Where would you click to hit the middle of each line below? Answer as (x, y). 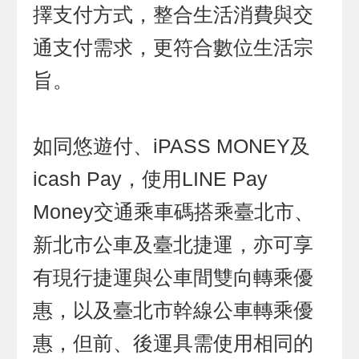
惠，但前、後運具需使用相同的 (173, 344)
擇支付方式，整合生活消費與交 (173, 15)
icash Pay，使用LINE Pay (151, 179)
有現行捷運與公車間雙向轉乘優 (173, 278)
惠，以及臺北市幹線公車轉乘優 (173, 311)
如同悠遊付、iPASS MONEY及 (172, 147)
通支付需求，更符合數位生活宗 (173, 48)
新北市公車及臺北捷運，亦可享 (173, 245)
